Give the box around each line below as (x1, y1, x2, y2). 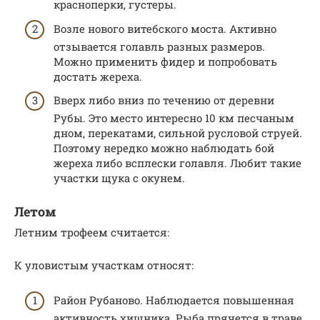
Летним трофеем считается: (14, 225, 169, 240)
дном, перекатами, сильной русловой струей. (54, 126, 302, 141)
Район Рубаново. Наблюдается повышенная (54, 292, 294, 307)
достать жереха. (54, 69, 142, 84)
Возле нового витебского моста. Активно (54, 21, 276, 36)
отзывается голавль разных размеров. (54, 39, 265, 54)
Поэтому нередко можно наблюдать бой (54, 141, 274, 156)
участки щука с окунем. (54, 171, 185, 186)
